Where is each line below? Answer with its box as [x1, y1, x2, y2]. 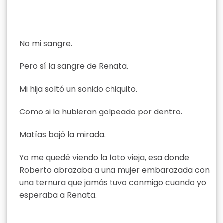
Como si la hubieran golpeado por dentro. [19, 106, 182, 117]
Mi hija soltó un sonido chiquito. [19, 83, 137, 95]
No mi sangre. [19, 37, 72, 49]
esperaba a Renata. [19, 189, 97, 201]
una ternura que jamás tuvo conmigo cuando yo [19, 176, 206, 188]
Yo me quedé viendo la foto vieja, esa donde [19, 151, 189, 163]
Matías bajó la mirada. [19, 128, 106, 140]
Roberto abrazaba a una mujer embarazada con [19, 164, 210, 176]
